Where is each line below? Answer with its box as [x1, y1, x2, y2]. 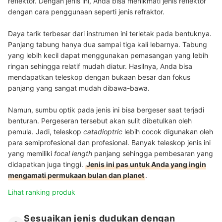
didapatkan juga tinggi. [8, 160, 85, 168]
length [72, 149, 92, 158]
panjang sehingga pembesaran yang [92, 149, 213, 158]
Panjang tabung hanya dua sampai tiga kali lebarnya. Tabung [8, 40, 207, 49]
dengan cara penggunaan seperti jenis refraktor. [8, 7, 165, 16]
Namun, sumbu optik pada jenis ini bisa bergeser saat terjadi [8, 105, 204, 114]
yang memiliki [8, 149, 54, 158]
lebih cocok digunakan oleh [122, 127, 213, 136]
